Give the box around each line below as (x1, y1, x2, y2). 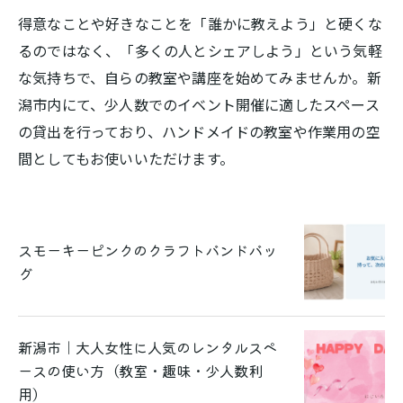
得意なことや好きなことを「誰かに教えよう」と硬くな (18, 13, 382, 34)
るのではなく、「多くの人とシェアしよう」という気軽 (18, 40, 382, 61)
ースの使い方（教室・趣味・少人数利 (18, 360, 263, 381)
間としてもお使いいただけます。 (18, 148, 234, 169)
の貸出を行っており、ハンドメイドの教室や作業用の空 (18, 121, 381, 142)
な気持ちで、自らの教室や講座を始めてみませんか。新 (18, 67, 381, 88)
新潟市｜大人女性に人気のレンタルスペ (18, 336, 277, 358)
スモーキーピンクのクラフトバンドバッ (18, 239, 277, 261)
